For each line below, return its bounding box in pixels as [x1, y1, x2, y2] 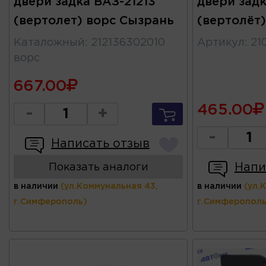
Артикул [197, 38, 245, 48]
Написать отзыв [51, 138, 150, 150]
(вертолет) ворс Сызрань [14, 15, 174, 27]
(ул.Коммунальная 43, [61, 183, 158, 191]
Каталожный [14, 38, 85, 48]
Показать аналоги [48, 163, 148, 173]
